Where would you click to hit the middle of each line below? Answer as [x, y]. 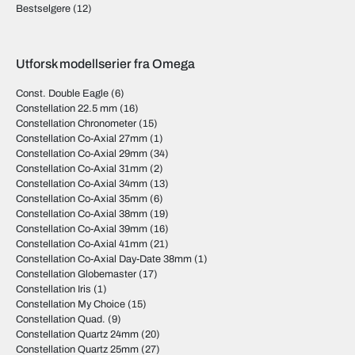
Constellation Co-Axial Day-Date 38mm [104, 259]
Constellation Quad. [61, 319]
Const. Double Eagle [62, 94]
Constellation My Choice [71, 304]
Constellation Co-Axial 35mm [82, 199]
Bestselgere [43, 9]
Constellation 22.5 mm [67, 109]
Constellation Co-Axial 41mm [82, 244]
